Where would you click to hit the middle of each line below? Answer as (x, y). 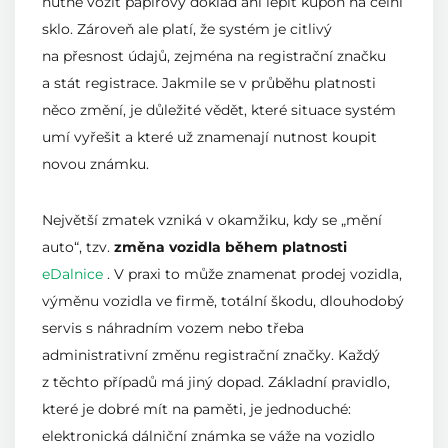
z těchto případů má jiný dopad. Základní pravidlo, (216, 382)
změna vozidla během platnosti (230, 247)
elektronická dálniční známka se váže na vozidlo (208, 436)
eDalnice (72, 274)
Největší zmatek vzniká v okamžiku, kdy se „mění (212, 220)
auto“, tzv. (78, 247)
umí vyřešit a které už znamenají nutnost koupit (209, 137)
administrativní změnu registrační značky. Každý (211, 355)
